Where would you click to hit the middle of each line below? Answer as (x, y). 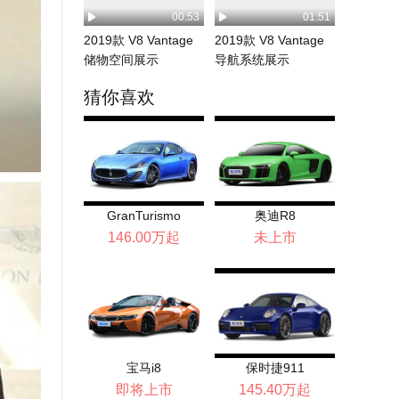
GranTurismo (144, 216)
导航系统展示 (252, 60)
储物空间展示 (121, 60)
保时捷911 (275, 368)
